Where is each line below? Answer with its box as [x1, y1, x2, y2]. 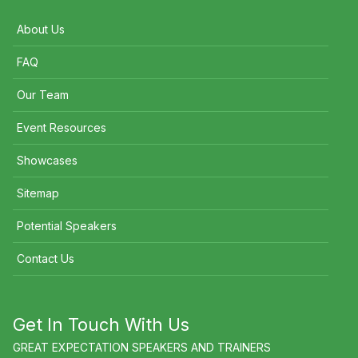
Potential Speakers [17, 219, 117, 233]
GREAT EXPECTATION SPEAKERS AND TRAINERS [13, 340, 271, 355]
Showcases [17, 153, 78, 168]
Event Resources [17, 121, 106, 135]
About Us [17, 22, 65, 37]
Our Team [17, 88, 69, 102]
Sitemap [17, 186, 59, 201]
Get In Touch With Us [13, 314, 189, 336]
